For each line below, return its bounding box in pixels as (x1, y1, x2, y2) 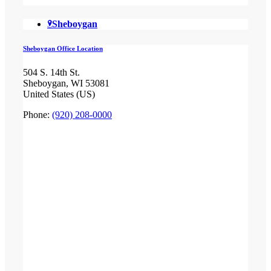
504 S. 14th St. (22, 67, 80, 77)
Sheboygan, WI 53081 (22, 77, 109, 88)
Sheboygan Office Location (22, 44, 103, 52)
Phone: (22, 109, 52, 120)
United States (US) (22, 88, 95, 99)
